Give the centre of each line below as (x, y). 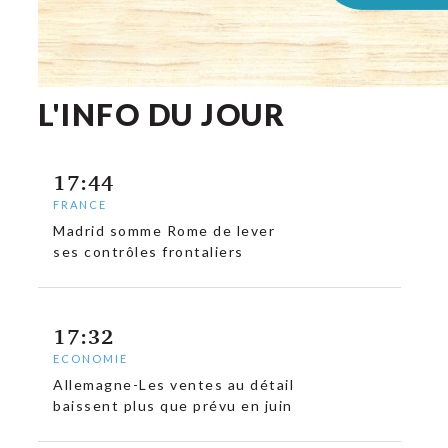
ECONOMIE (91, 359)
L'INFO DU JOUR (162, 114)
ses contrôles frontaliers (148, 252)
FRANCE (80, 204)
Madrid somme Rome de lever (164, 231)
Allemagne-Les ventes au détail (174, 385)
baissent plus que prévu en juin (173, 406)
